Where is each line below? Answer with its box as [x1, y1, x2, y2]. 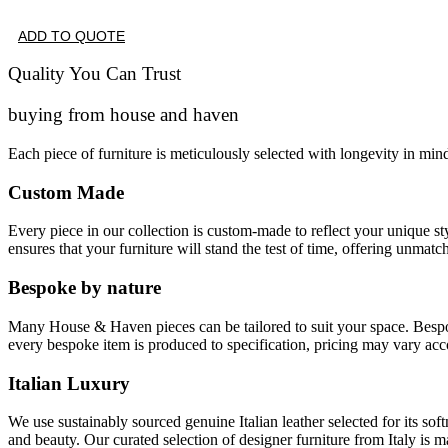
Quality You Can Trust [8, 63, 181, 85]
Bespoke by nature [8, 277, 161, 299]
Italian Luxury [8, 372, 130, 394]
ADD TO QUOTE [18, 27, 125, 44]
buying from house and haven [8, 104, 239, 126]
